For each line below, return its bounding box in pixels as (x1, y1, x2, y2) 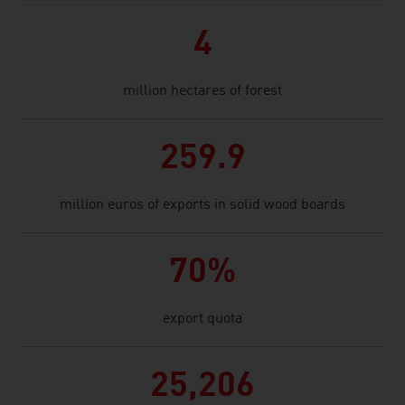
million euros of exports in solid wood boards (60, 198, 345, 212)
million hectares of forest (123, 84, 282, 99)
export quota (163, 312, 242, 326)
